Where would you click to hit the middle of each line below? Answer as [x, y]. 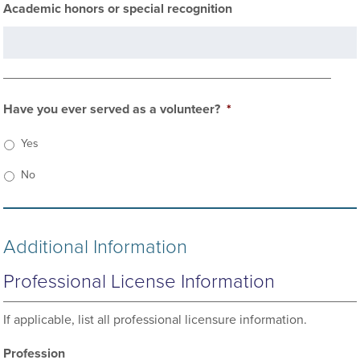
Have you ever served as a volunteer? [112, 109]
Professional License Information [139, 282]
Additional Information [96, 247]
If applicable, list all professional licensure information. [155, 320]
